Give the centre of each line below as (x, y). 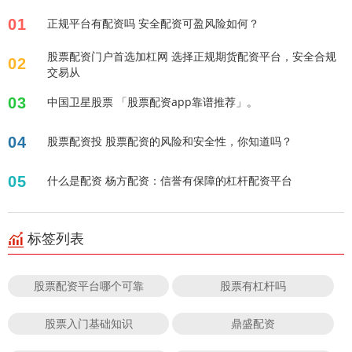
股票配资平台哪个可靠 (88, 286)
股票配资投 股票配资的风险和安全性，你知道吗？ (170, 141)
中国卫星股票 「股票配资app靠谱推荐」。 (152, 102)
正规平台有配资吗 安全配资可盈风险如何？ (153, 24)
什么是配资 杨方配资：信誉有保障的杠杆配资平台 (170, 181)
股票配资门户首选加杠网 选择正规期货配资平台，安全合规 (192, 57)
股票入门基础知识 (88, 324)
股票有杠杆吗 (253, 286)
